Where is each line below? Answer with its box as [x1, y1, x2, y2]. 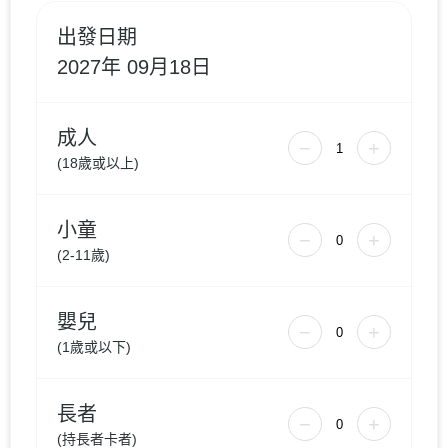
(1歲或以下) [57, 338, 131, 355]
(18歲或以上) [57, 154, 139, 171]
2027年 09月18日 [57, 55, 211, 78]
